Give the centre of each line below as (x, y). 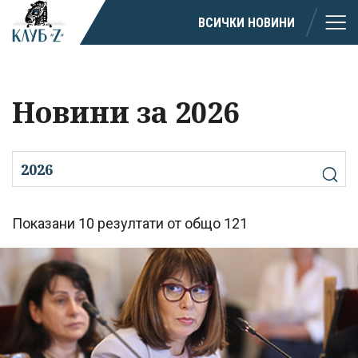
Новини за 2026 (125, 112)
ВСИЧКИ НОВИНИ (247, 22)
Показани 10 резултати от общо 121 (130, 224)
